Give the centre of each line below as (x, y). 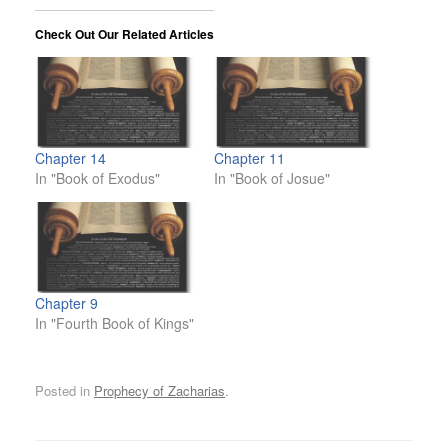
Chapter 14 (70, 158)
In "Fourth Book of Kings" (114, 323)
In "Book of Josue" (272, 178)
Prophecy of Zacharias (159, 390)
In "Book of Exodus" (97, 178)
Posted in (64, 390)
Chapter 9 (66, 303)
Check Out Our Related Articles (124, 34)
